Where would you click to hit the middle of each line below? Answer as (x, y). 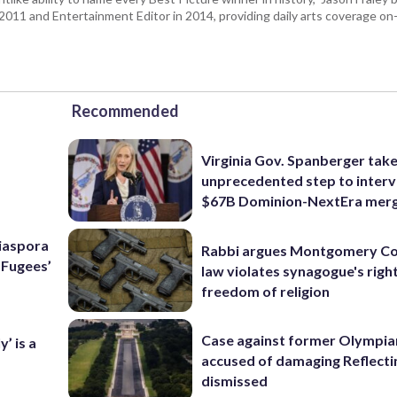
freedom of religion (266, 291)
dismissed (235, 381)
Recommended (125, 110)
